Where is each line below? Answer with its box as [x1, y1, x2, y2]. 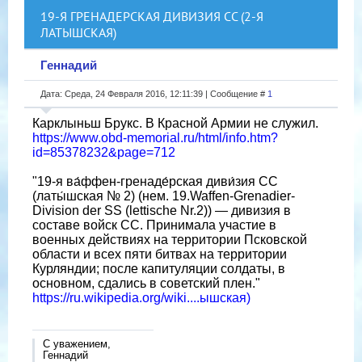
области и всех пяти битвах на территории [32, 246, 287, 261]
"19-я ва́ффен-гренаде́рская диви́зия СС [32, 174, 278, 188]
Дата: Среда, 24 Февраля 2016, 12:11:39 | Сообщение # [40, 88, 267, 99]
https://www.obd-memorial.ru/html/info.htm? [32, 130, 278, 145]
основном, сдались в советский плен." [32, 276, 260, 290]
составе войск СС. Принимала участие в [32, 217, 276, 232]
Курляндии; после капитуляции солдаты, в [32, 261, 285, 276]
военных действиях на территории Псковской [32, 232, 307, 246]
